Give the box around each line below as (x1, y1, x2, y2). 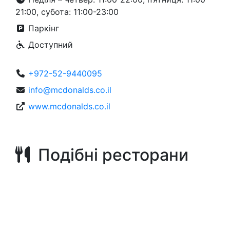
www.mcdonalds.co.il (28, 101, 110, 111)
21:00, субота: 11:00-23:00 (15, 7, 119, 17)
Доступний (26, 40, 73, 50)
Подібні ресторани (30, 145, 188, 165)
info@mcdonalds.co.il (28, 85, 111, 95)
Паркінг (26, 23, 59, 33)
